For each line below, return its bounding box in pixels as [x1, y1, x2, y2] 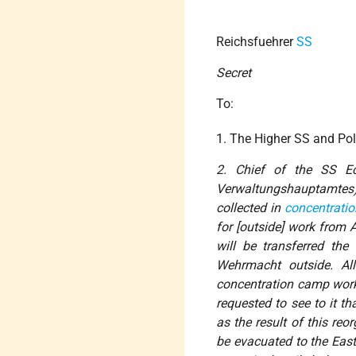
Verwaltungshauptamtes [216, 181, 354, 197]
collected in [216, 200, 284, 216]
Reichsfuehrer [216, 34, 297, 50]
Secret [216, 65, 252, 81]
